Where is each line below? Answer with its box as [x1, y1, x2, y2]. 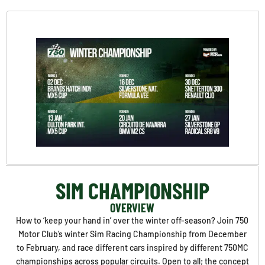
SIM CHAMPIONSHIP [55, 176, 209, 204]
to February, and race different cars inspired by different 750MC [16, 242, 248, 253]
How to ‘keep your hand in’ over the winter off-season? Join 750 [16, 215, 248, 225]
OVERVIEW [110, 200, 154, 215]
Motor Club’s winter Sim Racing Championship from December [18, 228, 247, 239]
